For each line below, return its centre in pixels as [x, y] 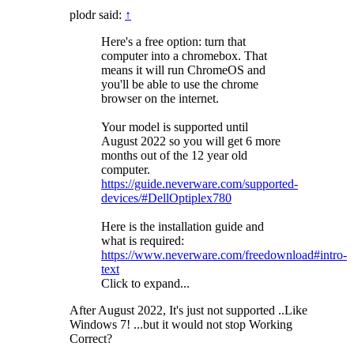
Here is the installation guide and [183, 227]
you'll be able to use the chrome [180, 85]
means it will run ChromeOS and [183, 70]
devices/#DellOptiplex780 [166, 198]
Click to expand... [145, 284]
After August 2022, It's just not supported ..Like [188, 311]
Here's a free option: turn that [173, 42]
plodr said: [97, 15]
